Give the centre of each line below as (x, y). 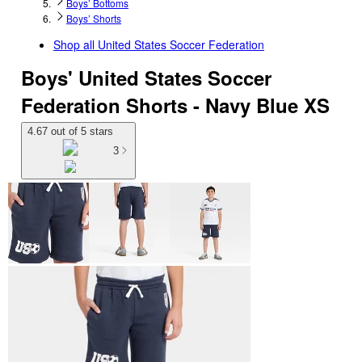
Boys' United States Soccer (146, 78)
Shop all (76, 44)
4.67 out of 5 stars (70, 131)
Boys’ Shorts (94, 18)
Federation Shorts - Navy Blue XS (175, 105)
